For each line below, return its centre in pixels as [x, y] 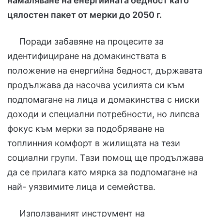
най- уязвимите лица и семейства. [81, 186]
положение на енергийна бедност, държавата [105, 70]
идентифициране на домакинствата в [87, 56]
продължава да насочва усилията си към [96, 85]
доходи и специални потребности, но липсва [103, 114]
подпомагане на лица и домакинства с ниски [103, 99]
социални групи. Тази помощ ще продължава [105, 157]
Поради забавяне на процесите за [85, 41]
